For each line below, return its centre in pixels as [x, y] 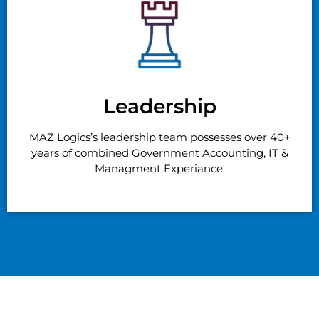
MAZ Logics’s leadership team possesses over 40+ [159, 137]
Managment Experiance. [159, 169]
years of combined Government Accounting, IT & [159, 153]
